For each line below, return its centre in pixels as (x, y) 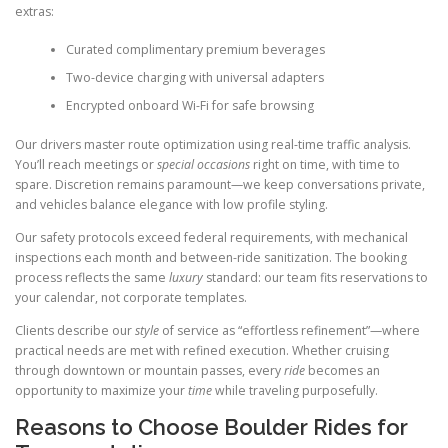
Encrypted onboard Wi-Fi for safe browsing (189, 106)
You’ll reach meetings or (86, 164)
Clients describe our (75, 331)
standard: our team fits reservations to (315, 277)
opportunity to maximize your (101, 391)
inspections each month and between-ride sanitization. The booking (211, 257)
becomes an (342, 371)
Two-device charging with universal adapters (194, 78)
